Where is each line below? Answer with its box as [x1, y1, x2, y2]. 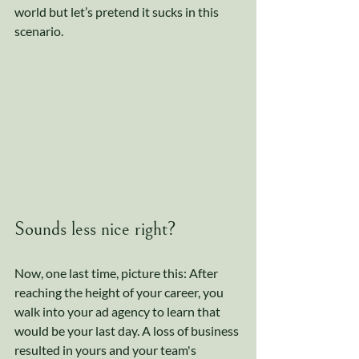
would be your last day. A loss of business [14, 323, 241, 339]
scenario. [14, 23, 66, 39]
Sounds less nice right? [14, 218, 181, 241]
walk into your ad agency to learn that [14, 304, 223, 320]
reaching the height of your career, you [14, 284, 226, 301]
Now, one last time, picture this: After [14, 265, 220, 281]
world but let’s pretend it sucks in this [14, 4, 221, 20]
